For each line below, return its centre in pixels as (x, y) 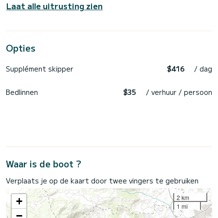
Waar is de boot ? (44, 163)
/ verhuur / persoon (179, 92)
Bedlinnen (22, 92)
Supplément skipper (40, 68)
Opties (21, 47)
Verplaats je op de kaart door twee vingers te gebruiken (102, 180)
